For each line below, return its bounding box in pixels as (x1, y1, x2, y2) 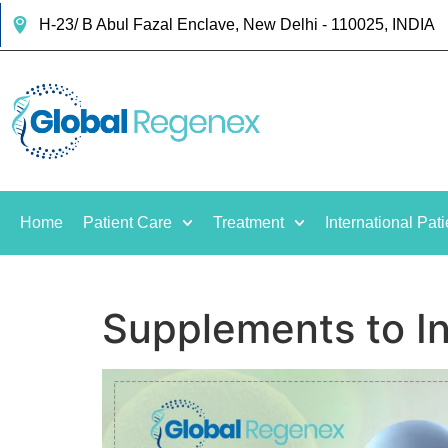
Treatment (213, 214, 285, 231)
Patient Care (83, 214, 172, 231)
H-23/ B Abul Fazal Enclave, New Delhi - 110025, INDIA (38, 16, 435, 33)
